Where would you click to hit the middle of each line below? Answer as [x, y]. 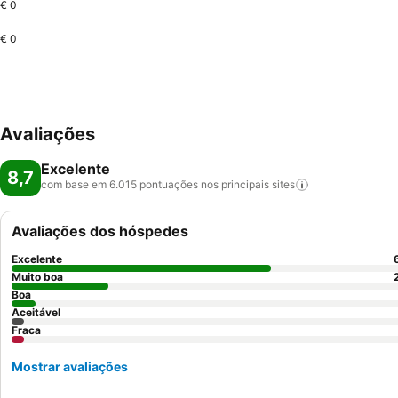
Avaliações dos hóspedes [100, 231]
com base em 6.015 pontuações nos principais [155, 184]
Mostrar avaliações [70, 366]
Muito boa [37, 277]
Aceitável [36, 312]
